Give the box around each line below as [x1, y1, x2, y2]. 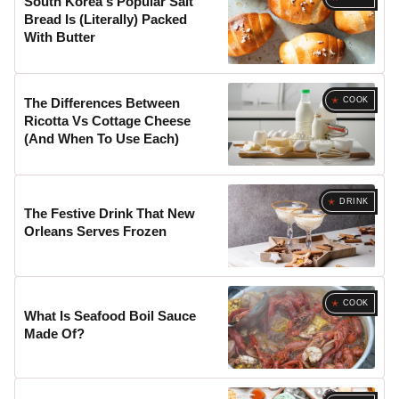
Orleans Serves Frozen [24, 224, 167, 240]
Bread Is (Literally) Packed [24, 11, 188, 27]
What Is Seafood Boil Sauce [24, 307, 197, 323]
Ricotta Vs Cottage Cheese [24, 113, 191, 129]
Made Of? [24, 325, 85, 341]
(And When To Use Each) [24, 131, 180, 147]
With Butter [24, 28, 96, 45]
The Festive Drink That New [24, 206, 196, 222]
